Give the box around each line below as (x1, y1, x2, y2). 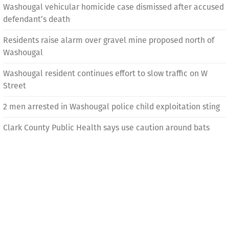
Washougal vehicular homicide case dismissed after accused (3, 2, 224, 12)
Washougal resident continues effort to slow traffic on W (3, 68, 208, 78)
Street (3, 80, 26, 90)
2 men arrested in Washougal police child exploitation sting (3, 101, 220, 111)
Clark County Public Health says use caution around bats (3, 122, 210, 132)
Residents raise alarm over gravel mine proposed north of (3, 35, 214, 45)
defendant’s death (3, 14, 70, 24)
